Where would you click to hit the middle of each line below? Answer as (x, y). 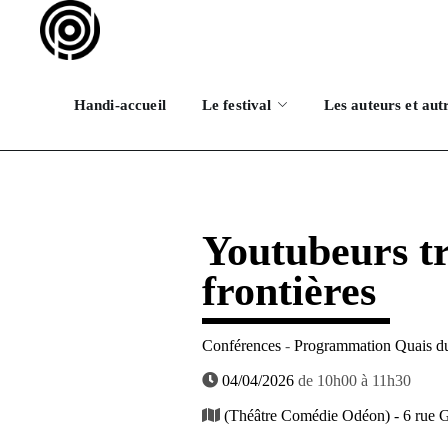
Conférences (241, 345)
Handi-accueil (119, 104)
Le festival (236, 104)
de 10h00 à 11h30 (352, 380)
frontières (288, 291)
